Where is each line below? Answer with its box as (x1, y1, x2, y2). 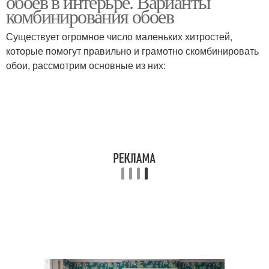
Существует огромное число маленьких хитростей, (6, 29, 232, 43)
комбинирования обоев (6, 3, 174, 29)
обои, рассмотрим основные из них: (6, 58, 166, 72)
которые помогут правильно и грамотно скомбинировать (6, 44, 259, 58)
